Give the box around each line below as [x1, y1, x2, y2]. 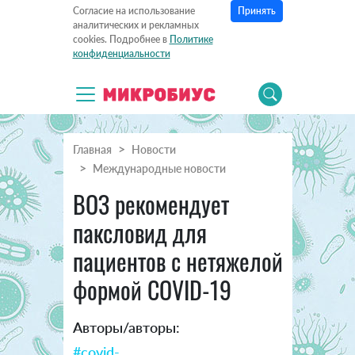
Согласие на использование [72, 5, 195, 17]
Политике [169, 33, 213, 46]
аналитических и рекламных [72, 19, 199, 32]
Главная [72, 143, 112, 157]
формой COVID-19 [72, 272, 231, 308]
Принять [237, 5, 276, 17]
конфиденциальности [72, 48, 170, 60]
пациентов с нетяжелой [72, 243, 283, 280]
